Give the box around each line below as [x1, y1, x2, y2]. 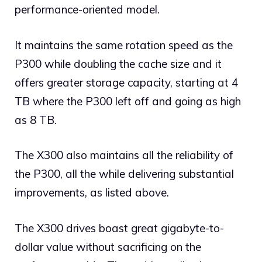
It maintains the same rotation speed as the [15, 37, 233, 52]
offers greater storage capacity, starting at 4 [15, 75, 238, 89]
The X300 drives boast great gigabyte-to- [15, 220, 224, 235]
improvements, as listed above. [15, 185, 169, 200]
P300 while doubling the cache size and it [15, 56, 222, 71]
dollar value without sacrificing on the [15, 239, 201, 254]
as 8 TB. [15, 112, 57, 127]
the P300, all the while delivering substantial [15, 167, 234, 181]
